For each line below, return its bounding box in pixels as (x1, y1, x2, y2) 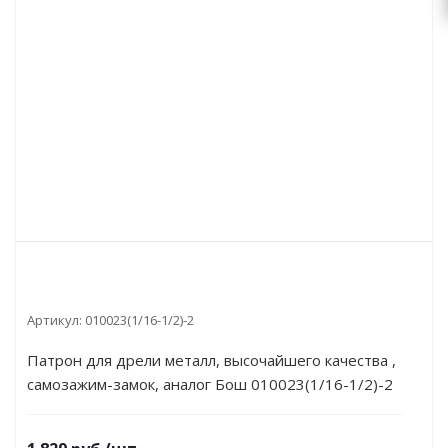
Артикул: (27, 311, 82, 329)
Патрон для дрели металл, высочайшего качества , (27, 350, 396, 370)
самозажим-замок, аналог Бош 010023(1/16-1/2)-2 (27, 374, 393, 394)
